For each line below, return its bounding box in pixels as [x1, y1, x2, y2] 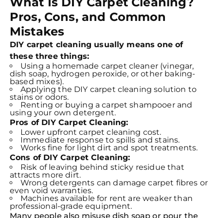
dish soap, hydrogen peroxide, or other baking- [10, 69, 196, 78]
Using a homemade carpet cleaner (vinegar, [20, 61, 194, 71]
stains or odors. [10, 92, 69, 102]
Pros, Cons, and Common [10, 10, 166, 24]
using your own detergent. [10, 108, 116, 117]
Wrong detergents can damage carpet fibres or [20, 178, 208, 187]
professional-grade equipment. [10, 201, 132, 211]
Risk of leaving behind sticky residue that [20, 163, 184, 172]
